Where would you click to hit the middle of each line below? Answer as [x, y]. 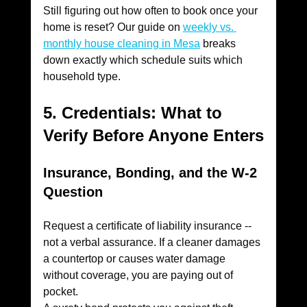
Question [73, 192]
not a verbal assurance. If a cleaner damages [153, 243]
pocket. [60, 292]
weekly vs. [209, 27]
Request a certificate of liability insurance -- [148, 226]
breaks [219, 44]
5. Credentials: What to [135, 113]
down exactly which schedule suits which [144, 60]
